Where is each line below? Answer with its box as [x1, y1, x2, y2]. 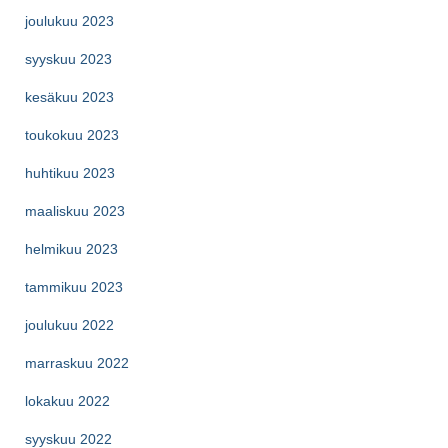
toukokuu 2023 [25, 126, 119, 143]
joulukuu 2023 [25, 12, 114, 29]
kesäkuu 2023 [25, 88, 114, 105]
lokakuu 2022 [25, 392, 110, 409]
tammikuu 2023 [25, 278, 123, 295]
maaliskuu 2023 [25, 202, 125, 219]
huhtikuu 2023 [25, 164, 115, 181]
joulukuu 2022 [25, 316, 114, 333]
